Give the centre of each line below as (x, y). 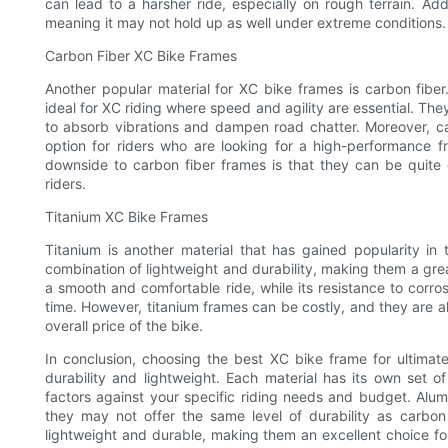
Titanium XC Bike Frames (126, 217)
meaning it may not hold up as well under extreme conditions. (245, 23)
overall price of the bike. (124, 326)
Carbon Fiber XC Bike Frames (141, 56)
